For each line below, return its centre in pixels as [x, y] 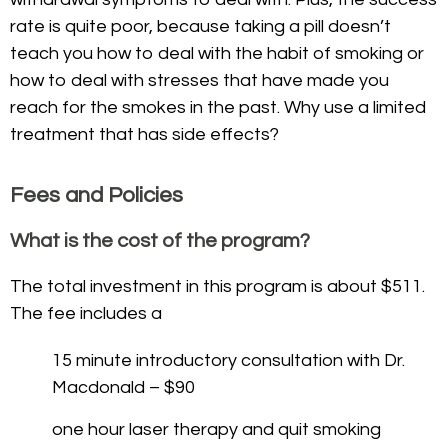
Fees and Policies [96, 195]
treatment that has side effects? [144, 135]
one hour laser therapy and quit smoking [216, 429]
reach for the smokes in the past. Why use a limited [218, 108]
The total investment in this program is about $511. [219, 286]
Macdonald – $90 [123, 387]
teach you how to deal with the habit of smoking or [217, 54]
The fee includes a [86, 313]
